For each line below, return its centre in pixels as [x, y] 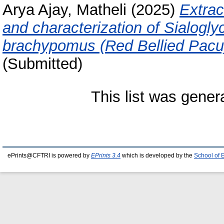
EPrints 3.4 [106, 155]
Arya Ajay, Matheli [64, 10]
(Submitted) [42, 64]
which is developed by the [157, 155]
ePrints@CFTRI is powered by [49, 155]
